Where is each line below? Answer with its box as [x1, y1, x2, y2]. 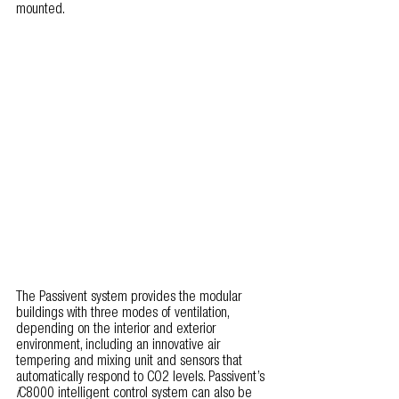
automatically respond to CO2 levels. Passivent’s [16, 370, 268, 386]
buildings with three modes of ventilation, [16, 306, 232, 322]
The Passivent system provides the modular [16, 290, 245, 305]
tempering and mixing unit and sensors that [16, 354, 246, 370]
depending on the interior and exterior [16, 322, 219, 338]
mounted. [16, 4, 65, 19]
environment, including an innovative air [16, 338, 224, 354]
